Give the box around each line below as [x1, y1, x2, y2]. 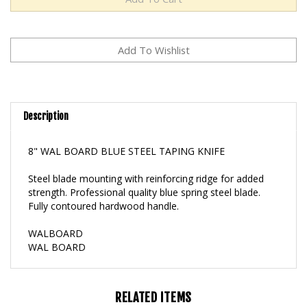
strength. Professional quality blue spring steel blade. [28, 169, 260, 183]
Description [23, 94, 69, 106]
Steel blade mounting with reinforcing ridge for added [28, 156, 264, 169]
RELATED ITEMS [115, 273, 192, 289]
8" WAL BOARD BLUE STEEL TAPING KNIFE [28, 128, 225, 142]
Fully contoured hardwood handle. [28, 183, 179, 197]
